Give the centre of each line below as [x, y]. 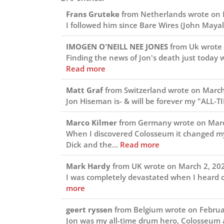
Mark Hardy [89, 166]
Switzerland [145, 90]
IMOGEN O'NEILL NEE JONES [118, 46]
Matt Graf [85, 90]
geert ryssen [90, 209]
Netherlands [163, 14]
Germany [155, 122]
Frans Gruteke [94, 14]
